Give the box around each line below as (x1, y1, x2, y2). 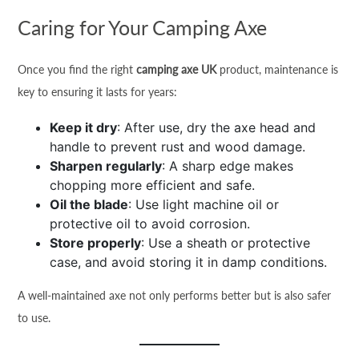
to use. (18, 311, 51, 325)
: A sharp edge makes (162, 158, 294, 174)
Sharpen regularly (50, 158, 163, 174)
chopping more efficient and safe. (50, 177, 256, 193)
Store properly (50, 235, 142, 251)
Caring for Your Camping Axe (18, 15, 268, 39)
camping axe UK (136, 63, 217, 76)
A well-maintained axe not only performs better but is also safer (18, 288, 332, 302)
